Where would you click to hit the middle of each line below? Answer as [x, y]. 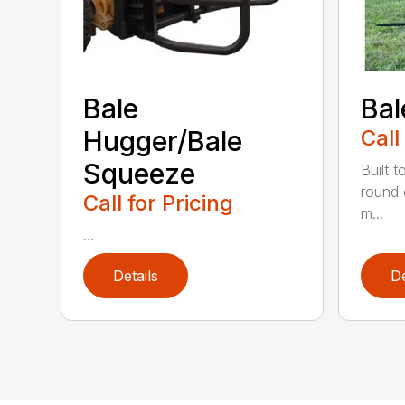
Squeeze [140, 173]
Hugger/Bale [163, 141]
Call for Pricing [159, 202]
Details [136, 275]
